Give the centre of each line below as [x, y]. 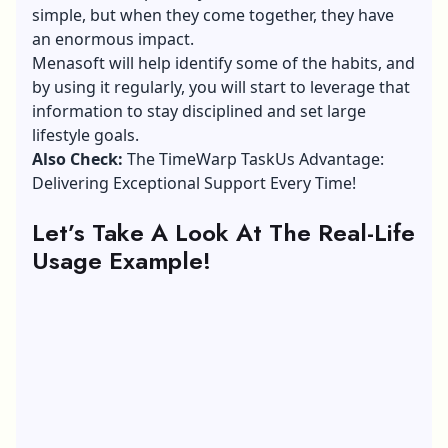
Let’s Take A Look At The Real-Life [223, 232]
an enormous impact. [113, 38]
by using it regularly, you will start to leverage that [221, 86]
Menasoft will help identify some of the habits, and [223, 62]
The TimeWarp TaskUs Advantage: [255, 158]
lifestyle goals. [85, 134]
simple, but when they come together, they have [213, 14]
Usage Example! [121, 260]
